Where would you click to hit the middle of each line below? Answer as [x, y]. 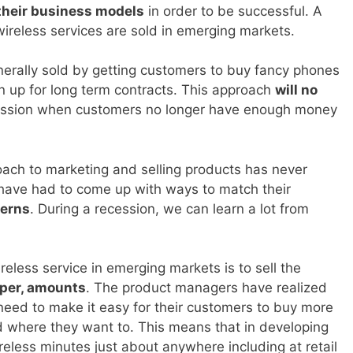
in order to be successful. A [233, 11]
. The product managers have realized [206, 288]
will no [296, 90]
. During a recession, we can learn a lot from [169, 208]
